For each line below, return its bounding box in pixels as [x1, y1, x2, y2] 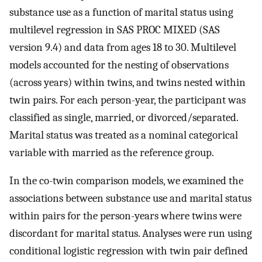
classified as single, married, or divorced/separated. [9, 111, 238, 124]
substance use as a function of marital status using [9, 5, 233, 19]
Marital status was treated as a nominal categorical [9, 128, 238, 142]
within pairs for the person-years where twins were [9, 209, 242, 223]
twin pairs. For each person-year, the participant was [9, 93, 246, 106]
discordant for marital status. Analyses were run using [9, 227, 252, 240]
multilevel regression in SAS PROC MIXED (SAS [9, 23, 220, 36]
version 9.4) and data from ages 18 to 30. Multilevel [9, 40, 236, 54]
